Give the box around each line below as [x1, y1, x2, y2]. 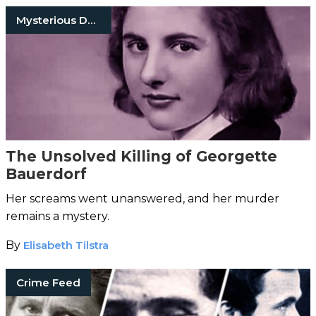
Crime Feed [16, 275, 80, 289]
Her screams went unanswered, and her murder [6, 191, 279, 205]
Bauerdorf [6, 164, 87, 183]
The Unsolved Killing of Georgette [6, 147, 277, 165]
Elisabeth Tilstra [23, 238, 109, 252]
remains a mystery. [6, 209, 109, 223]
